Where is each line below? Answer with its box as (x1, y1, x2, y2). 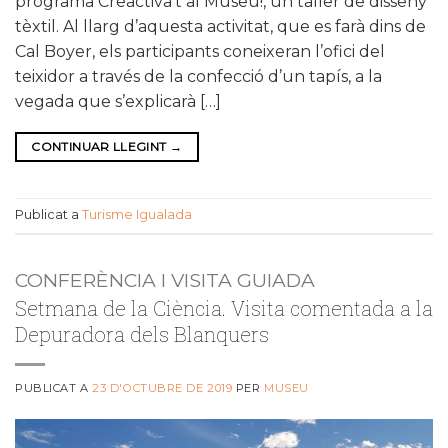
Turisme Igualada (82, 206, 192, 222)
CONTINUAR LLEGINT (31, 138, 170, 154)
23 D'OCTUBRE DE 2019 (92, 380, 233, 395)
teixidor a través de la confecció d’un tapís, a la (15, 66, 382, 86)
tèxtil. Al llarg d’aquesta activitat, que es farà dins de (15, 16, 426, 36)
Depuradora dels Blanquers (15, 320, 269, 347)
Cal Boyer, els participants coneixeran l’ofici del (15, 41, 385, 61)
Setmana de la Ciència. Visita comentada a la (15, 294, 433, 321)
